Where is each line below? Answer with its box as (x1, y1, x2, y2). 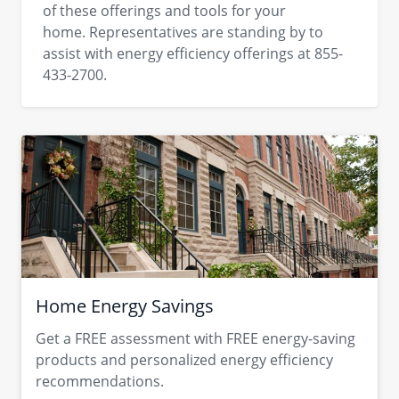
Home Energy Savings (36, 294, 214, 318)
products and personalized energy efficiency (36, 350, 333, 370)
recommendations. (36, 371, 164, 391)
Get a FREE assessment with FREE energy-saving (36, 329, 355, 348)
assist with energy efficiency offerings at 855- (43, 44, 343, 63)
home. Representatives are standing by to (43, 22, 323, 42)
